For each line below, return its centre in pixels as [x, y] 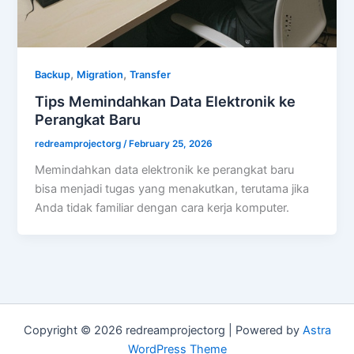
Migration [100, 74]
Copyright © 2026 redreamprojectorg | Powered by [163, 331]
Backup [53, 74]
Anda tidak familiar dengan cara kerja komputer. [162, 207]
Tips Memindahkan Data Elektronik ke [166, 102]
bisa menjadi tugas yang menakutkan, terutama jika [172, 188]
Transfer [151, 74]
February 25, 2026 [171, 144]
